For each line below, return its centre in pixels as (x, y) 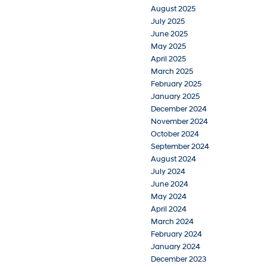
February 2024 (176, 235)
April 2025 (168, 59)
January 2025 (175, 97)
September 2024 (180, 147)
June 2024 (170, 184)
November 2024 (179, 122)
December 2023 (178, 260)
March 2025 (172, 72)
